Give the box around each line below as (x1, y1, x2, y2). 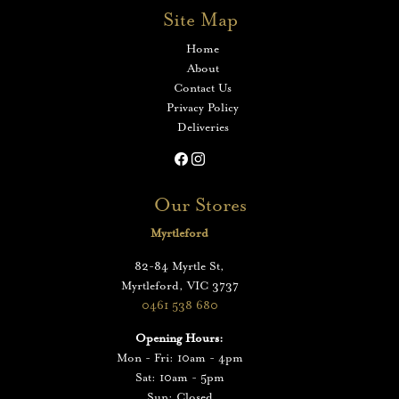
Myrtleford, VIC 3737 (120, 280, 239, 294)
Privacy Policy (167, 101, 240, 115)
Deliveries (176, 120, 229, 134)
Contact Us (174, 81, 232, 95)
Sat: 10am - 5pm (134, 371, 224, 386)
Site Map (162, 10, 238, 32)
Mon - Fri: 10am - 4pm (116, 352, 243, 366)
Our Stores (153, 194, 247, 216)
